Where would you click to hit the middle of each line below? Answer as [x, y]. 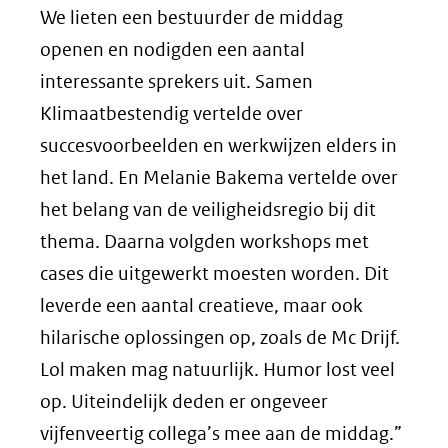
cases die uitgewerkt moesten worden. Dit [214, 273]
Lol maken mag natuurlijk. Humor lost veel [217, 369]
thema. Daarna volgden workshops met [204, 241]
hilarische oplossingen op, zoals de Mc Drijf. [220, 337]
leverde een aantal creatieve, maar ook [201, 305]
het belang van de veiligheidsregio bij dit [208, 209]
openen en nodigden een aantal [172, 49]
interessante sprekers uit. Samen [176, 81]
